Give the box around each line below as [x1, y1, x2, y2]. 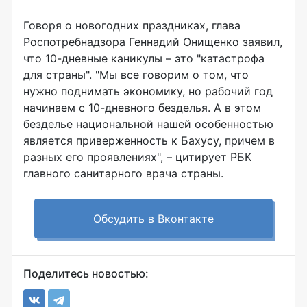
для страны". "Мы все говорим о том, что [23, 68, 249, 82]
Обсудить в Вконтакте [93, 212, 214, 226]
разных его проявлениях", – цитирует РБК [23, 150, 251, 164]
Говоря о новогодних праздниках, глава [23, 19, 241, 33]
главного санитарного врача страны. [23, 167, 223, 181]
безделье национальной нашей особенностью [23, 117, 273, 132]
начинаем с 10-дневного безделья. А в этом [23, 101, 261, 115]
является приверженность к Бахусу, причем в [23, 134, 275, 148]
